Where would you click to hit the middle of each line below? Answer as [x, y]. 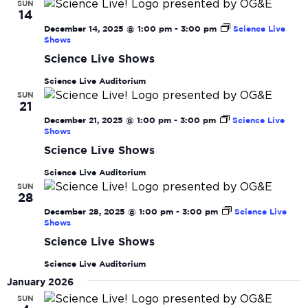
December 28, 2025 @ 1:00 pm [109, 212]
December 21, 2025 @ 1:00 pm [108, 121]
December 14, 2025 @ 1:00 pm [108, 30]
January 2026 [40, 283]
